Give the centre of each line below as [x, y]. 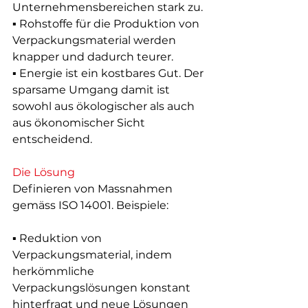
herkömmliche [55, 272]
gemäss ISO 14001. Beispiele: [90, 206]
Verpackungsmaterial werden [96, 41]
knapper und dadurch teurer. [93, 57]
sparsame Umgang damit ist [92, 90]
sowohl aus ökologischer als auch [105, 107]
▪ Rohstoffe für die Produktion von [107, 24]
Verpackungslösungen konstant [103, 288]
